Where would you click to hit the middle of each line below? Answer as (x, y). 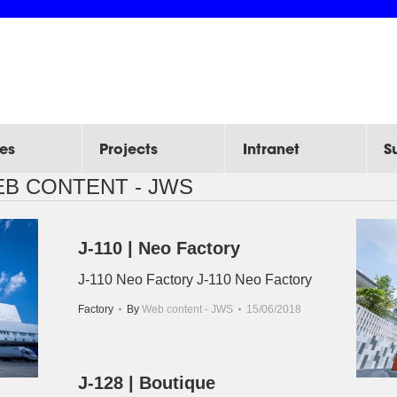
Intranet (271, 149)
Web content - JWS (187, 309)
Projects (129, 149)
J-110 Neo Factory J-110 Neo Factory (195, 280)
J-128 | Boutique (147, 383)
